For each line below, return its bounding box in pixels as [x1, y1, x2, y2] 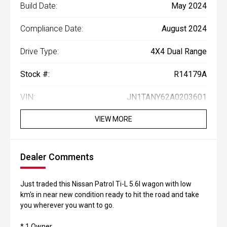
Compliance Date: [20, 24, 83, 33]
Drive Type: [20, 47, 59, 56]
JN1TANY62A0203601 [127, 92, 207, 102]
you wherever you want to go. [20, 201, 114, 209]
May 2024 [171, 1, 207, 11]
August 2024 [162, 24, 207, 33]
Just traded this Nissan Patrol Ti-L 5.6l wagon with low [20, 180, 192, 188]
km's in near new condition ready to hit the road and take [20, 191, 199, 199]
